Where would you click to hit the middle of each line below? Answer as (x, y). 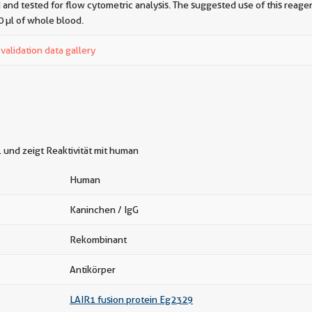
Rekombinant (98, 240)
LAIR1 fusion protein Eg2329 (131, 299)
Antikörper (93, 270)
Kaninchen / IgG (104, 210)
